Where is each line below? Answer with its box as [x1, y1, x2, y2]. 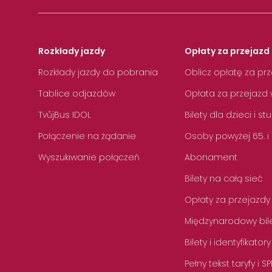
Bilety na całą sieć [185, 172, 263, 185]
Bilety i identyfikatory [185, 236, 271, 249]
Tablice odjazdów [38, 87, 115, 100]
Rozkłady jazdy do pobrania [38, 66, 158, 79]
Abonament [185, 151, 237, 164]
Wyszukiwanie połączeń [38, 151, 140, 164]
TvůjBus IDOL [38, 109, 91, 121]
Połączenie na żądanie [38, 130, 136, 143]
